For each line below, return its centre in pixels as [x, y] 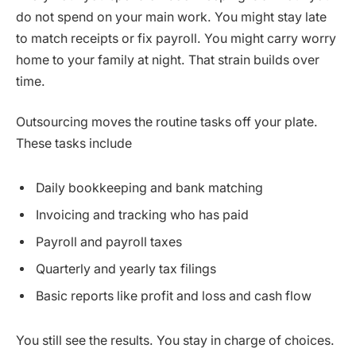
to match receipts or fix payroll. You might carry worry [176, 38]
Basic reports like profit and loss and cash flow [174, 296]
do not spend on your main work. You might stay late [171, 17]
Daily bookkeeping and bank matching [149, 188]
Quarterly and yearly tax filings [126, 269]
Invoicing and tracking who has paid [142, 215]
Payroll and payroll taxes [109, 242]
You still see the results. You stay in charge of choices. [175, 340]
